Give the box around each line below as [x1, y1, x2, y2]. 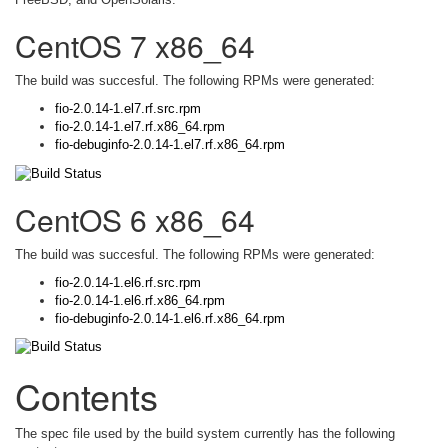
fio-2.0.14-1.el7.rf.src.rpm [55, 101, 201, 116]
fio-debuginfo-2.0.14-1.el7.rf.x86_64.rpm [55, 137, 285, 152]
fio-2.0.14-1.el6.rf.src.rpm [55, 274, 201, 290]
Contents [15, 370, 158, 422]
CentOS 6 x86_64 [15, 197, 255, 241]
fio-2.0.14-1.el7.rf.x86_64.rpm [55, 119, 225, 134]
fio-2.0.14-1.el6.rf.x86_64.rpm [55, 292, 225, 308]
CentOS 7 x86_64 [15, 24, 255, 67]
